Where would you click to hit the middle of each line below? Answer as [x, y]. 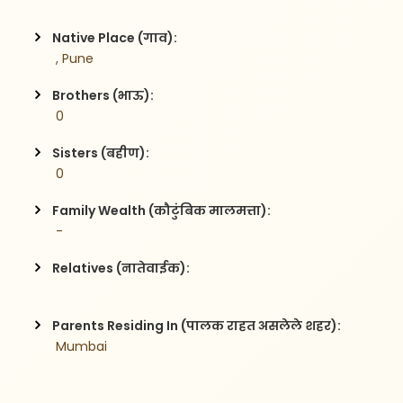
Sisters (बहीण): [101, 152]
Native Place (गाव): [115, 37]
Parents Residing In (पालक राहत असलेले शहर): [197, 325]
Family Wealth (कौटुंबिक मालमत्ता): [162, 210]
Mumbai [80, 346]
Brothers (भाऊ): [103, 95]
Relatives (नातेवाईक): [121, 268]
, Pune [73, 58]
